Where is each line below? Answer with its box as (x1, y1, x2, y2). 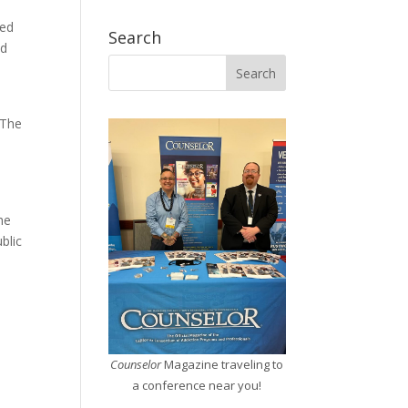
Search (108, 26, 162, 49)
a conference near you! (132, 377, 262, 394)
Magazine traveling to (161, 356, 284, 373)
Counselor (110, 356, 162, 373)
